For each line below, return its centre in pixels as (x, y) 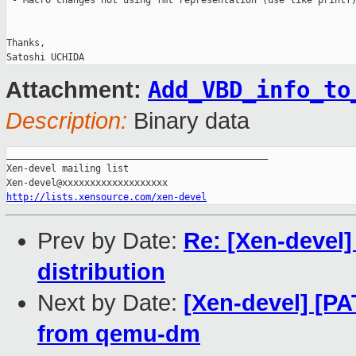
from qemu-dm (119, 334)
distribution (101, 272)
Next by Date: (110, 303)
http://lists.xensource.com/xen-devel (106, 197)
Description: (66, 121)
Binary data (188, 121)
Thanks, (26, 43)
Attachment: (77, 90)
